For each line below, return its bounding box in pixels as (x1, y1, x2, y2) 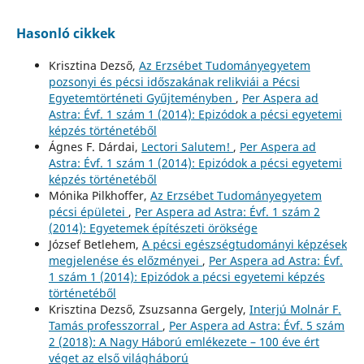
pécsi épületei (48, 204, 128, 220)
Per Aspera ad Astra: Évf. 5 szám (168, 318, 344, 334)
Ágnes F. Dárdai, (48, 139, 141, 155)
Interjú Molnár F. (249, 301, 341, 318)
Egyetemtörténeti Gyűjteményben (48, 90, 236, 106)
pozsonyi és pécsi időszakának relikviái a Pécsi (48, 74, 300, 90)
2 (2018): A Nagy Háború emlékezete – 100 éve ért (48, 334, 319, 350)
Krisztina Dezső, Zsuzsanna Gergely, (48, 301, 249, 318)
